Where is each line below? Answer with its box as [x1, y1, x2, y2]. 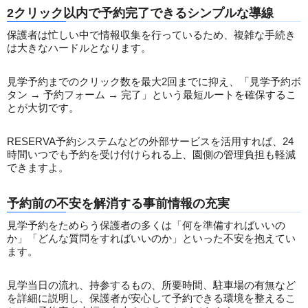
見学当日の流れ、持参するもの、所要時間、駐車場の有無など [7, 279, 296, 291]
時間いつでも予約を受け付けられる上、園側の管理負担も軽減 [7, 148, 296, 161]
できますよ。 [7, 162, 69, 174]
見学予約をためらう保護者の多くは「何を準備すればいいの [7, 219, 285, 232]
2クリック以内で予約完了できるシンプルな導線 [7, 6, 274, 21]
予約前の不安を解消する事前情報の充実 [7, 197, 230, 211]
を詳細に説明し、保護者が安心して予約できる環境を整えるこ [7, 292, 296, 305]
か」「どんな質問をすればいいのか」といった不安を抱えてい [7, 232, 296, 245]
